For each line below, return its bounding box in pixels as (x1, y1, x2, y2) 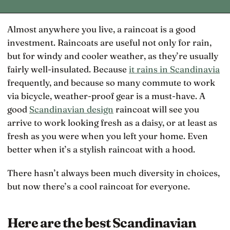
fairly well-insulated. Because (7, 63, 129, 74)
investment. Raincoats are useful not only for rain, (7, 36, 212, 48)
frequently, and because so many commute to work (7, 76, 215, 88)
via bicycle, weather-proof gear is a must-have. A (7, 90, 205, 101)
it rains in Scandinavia (129, 63, 220, 74)
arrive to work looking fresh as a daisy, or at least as (7, 117, 217, 128)
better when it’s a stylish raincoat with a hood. (7, 143, 195, 155)
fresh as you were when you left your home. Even (7, 130, 208, 141)
